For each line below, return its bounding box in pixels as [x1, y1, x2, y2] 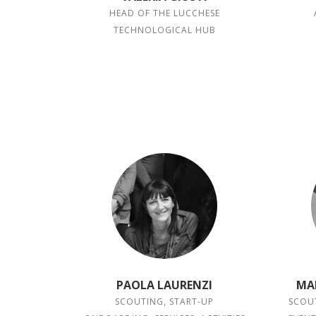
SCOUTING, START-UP [115, 296, 214, 308]
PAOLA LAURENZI [116, 277, 213, 293]
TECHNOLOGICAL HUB [113, 24, 216, 36]
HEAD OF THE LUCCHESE [109, 7, 220, 19]
